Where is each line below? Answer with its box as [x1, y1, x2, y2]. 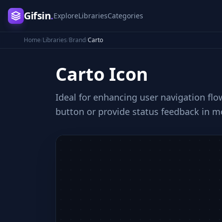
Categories [107, 11, 143, 20]
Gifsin [24, 9, 51, 22]
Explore [53, 11, 78, 20]
